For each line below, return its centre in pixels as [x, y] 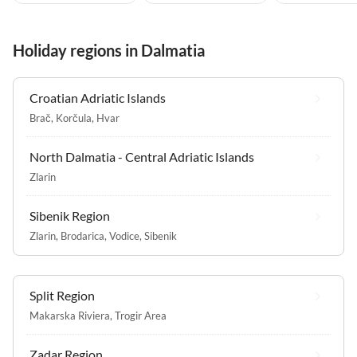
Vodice [124, 235]
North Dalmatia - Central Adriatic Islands [142, 156]
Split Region [62, 295]
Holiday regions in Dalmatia [109, 50]
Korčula [74, 118]
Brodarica [82, 235]
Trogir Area [141, 315]
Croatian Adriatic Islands [98, 97]
